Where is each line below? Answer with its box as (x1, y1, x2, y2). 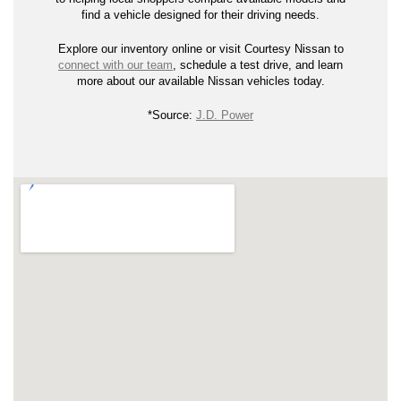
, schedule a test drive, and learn (173, 58, 343, 73)
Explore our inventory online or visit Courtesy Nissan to (57, 42, 344, 56)
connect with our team (58, 58, 173, 73)
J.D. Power (196, 108, 253, 123)
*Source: (148, 108, 196, 123)
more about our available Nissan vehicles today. (76, 74, 325, 89)
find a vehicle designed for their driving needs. (81, 8, 320, 22)
